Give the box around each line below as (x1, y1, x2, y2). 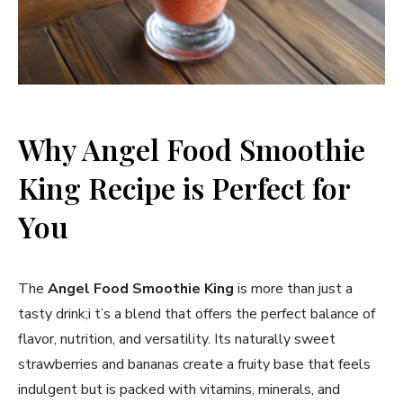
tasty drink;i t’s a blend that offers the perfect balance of (18, 303, 375, 324)
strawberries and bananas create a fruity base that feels (18, 354, 371, 374)
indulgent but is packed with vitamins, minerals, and (18, 379, 340, 399)
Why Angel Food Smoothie (18, 129, 365, 168)
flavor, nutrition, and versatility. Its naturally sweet (18, 328, 336, 349)
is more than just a (234, 278, 353, 299)
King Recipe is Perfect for (18, 167, 350, 207)
